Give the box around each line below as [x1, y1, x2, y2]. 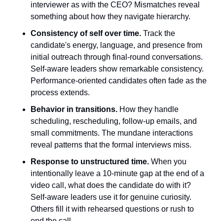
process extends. [31, 88, 90, 97]
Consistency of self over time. [31, 29, 141, 37]
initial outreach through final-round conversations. [31, 53, 203, 61]
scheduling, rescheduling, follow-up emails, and [31, 117, 197, 125]
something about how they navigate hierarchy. [31, 12, 190, 21]
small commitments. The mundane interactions [31, 129, 193, 137]
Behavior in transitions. [31, 105, 117, 113]
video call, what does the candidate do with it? [31, 181, 191, 189]
